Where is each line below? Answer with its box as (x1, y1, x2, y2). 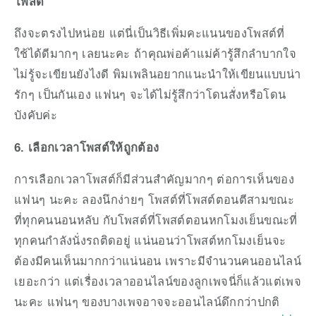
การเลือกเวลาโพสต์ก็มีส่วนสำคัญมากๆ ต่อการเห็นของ (14, 173, 294, 186)
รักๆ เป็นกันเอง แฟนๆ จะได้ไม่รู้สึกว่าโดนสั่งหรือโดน (14, 88, 286, 102)
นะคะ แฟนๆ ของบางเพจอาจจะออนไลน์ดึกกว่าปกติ (14, 296, 280, 309)
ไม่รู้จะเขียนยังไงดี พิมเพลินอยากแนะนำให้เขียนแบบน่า (14, 68, 301, 81)
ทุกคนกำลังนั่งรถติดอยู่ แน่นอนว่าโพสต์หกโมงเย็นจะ (14, 234, 286, 248)
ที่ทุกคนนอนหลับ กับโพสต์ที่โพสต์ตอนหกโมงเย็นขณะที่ (14, 214, 298, 227)
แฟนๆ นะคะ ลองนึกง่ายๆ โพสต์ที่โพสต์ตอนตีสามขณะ (14, 193, 294, 207)
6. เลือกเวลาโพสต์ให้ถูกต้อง (14, 140, 159, 154)
